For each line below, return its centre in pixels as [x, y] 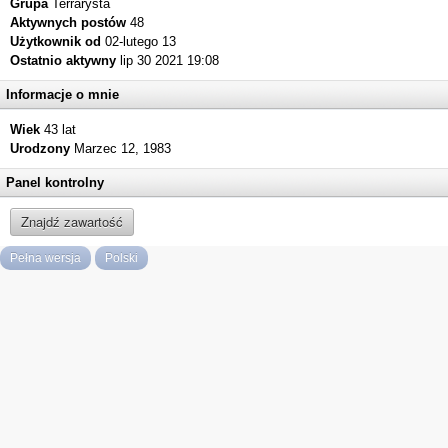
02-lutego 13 [138, 41]
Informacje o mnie [62, 94]
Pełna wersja [45, 258]
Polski [121, 258]
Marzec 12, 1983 [122, 148]
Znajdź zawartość [72, 221]
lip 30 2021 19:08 [167, 60]
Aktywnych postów [68, 22]
